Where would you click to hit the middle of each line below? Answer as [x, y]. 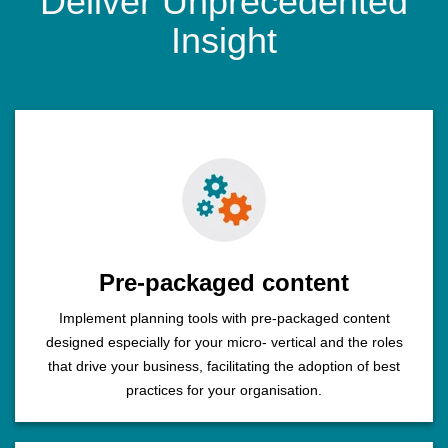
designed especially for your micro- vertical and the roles [224, 342]
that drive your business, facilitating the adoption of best [224, 366]
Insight [224, 41]
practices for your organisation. [224, 390]
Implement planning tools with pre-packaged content [224, 318]
